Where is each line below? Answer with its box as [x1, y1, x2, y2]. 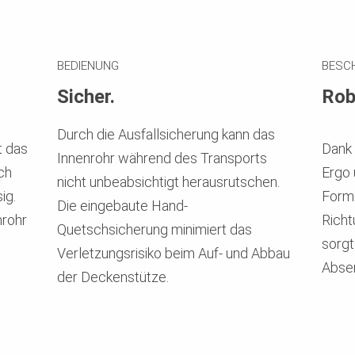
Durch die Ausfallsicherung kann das [57, 126, 276, 143]
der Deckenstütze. [57, 269, 170, 286]
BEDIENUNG [57, 59, 120, 74]
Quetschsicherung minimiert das [57, 221, 253, 239]
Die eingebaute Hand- [57, 197, 189, 215]
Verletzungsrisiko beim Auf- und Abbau [57, 245, 291, 262]
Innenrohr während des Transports [57, 150, 268, 167]
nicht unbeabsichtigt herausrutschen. [57, 174, 281, 191]
